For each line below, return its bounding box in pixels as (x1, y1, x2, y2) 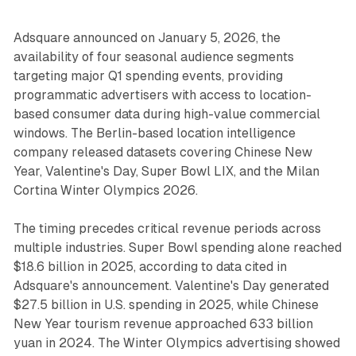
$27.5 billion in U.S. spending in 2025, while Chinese (13, 297, 319, 313)
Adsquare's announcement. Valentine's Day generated (13, 278, 329, 294)
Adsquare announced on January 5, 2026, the (13, 30, 281, 46)
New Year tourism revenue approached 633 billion (13, 316, 313, 332)
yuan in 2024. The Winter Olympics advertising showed (13, 335, 340, 351)
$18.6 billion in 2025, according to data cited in (13, 259, 287, 275)
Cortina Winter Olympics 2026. (13, 183, 198, 199)
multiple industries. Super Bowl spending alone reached (13, 240, 342, 256)
